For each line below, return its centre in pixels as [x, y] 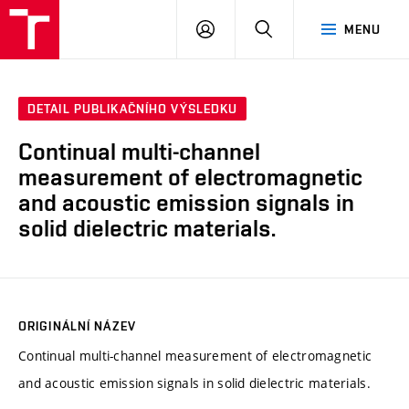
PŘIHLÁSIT [246, 28]
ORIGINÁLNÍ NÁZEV [77, 325]
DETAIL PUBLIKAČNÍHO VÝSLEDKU [133, 109]
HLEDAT [296, 28]
